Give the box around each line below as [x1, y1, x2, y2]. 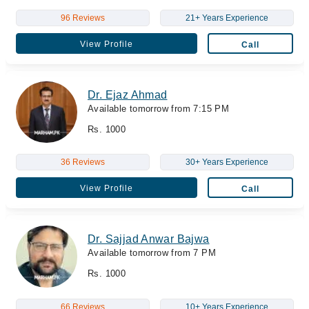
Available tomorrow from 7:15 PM [88, 103, 230, 114]
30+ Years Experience [185, 157, 268, 167]
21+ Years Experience [185, 12, 268, 23]
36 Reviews [60, 157, 105, 167]
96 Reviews [60, 12, 105, 23]
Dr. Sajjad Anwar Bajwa [88, 233, 210, 245]
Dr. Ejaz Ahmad [88, 88, 168, 101]
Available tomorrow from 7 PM [88, 248, 216, 258]
